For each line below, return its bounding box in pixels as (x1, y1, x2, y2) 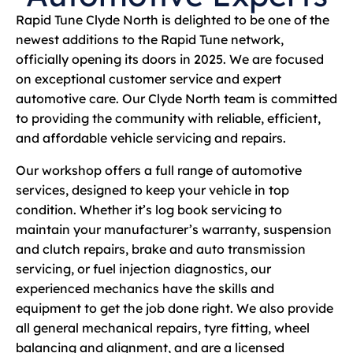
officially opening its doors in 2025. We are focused (16, 50, 324, 67)
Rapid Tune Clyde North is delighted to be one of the (16, 11, 329, 28)
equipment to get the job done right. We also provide (16, 299, 333, 316)
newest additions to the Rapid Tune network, (16, 31, 284, 47)
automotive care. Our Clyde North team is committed (16, 90, 337, 106)
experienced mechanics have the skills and (16, 280, 274, 296)
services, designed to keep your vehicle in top (16, 181, 289, 198)
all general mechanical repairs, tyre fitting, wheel (16, 319, 310, 336)
